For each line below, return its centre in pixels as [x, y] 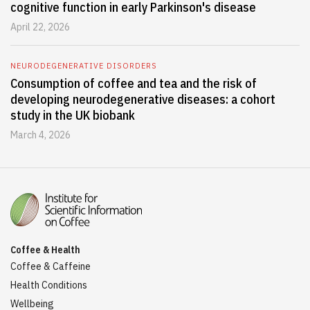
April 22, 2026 [40, 27]
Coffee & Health [45, 250]
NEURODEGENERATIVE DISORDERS [84, 66]
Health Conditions [49, 285]
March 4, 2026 [40, 135]
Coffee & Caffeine [51, 266]
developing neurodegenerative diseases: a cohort [143, 99]
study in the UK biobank [73, 115]
